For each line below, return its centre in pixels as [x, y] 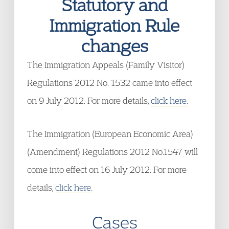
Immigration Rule [114, 25]
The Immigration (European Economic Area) [110, 134]
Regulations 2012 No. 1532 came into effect [110, 83]
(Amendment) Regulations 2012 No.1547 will [112, 152]
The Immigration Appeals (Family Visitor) [106, 65]
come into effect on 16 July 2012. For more [107, 169]
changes [114, 45]
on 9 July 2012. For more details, [89, 100]
